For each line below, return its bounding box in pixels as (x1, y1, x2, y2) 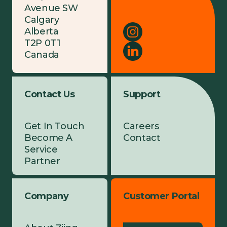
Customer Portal (123, 190, 200, 202)
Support (123, 88, 161, 100)
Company (24, 190, 69, 202)
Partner (24, 155, 60, 167)
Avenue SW (24, 2, 78, 14)
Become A (24, 132, 73, 143)
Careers (123, 120, 159, 132)
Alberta (24, 25, 59, 37)
